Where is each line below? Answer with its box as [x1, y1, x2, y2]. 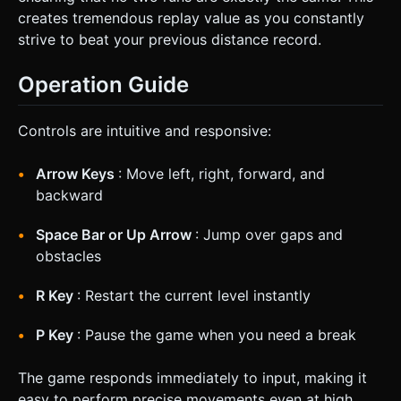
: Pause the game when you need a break [77, 325, 356, 344]
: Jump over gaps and [195, 225, 343, 243]
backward [36, 185, 103, 204]
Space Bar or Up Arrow [36, 225, 195, 243]
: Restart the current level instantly [77, 286, 311, 304]
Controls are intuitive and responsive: [18, 121, 271, 140]
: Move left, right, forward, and [118, 164, 325, 183]
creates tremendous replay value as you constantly [18, 8, 364, 27]
